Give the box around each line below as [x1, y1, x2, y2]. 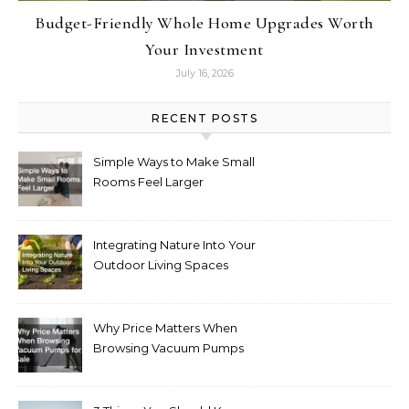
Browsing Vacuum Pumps [93, 341, 244, 356]
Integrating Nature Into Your [93, 237, 256, 253]
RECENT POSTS [152, 111, 257, 126]
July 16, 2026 [175, 67, 234, 80]
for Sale [93, 361, 138, 376]
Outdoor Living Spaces [93, 257, 228, 273]
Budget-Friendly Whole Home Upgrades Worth [35, 13, 374, 34]
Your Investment [145, 39, 264, 60]
